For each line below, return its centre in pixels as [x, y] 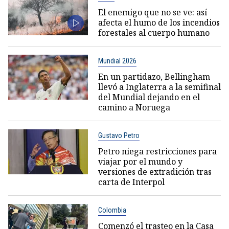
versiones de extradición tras [155, 172]
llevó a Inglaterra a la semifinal [159, 87]
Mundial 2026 [117, 61]
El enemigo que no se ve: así [152, 13]
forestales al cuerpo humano [154, 33]
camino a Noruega [134, 108]
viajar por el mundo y [140, 162]
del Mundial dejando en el [149, 97]
